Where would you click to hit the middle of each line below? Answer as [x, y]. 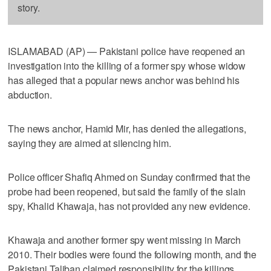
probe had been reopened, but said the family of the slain [127, 191]
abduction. [30, 94]
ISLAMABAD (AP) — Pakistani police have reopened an [127, 51]
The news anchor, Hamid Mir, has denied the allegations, [127, 128]
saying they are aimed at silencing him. [90, 143]
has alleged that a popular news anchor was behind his [124, 80]
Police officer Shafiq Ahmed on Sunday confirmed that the [129, 177]
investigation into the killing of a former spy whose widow [127, 65]
